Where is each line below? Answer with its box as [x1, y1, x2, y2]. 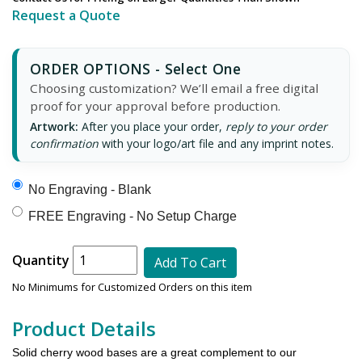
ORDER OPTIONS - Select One [30, 59, 242, 79]
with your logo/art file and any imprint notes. [99, 136, 334, 152]
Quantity [12, 251, 69, 270]
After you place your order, [78, 119, 225, 135]
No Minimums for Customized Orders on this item [12, 279, 252, 294]
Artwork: [30, 119, 78, 135]
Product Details [12, 314, 156, 342]
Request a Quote [12, 6, 120, 25]
